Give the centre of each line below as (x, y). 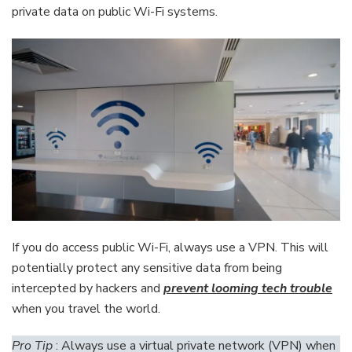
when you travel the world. (86, 309)
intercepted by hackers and (88, 289)
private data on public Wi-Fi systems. (115, 12)
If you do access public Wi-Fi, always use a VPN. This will (170, 248)
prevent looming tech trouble (248, 289)
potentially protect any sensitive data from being (147, 268)
